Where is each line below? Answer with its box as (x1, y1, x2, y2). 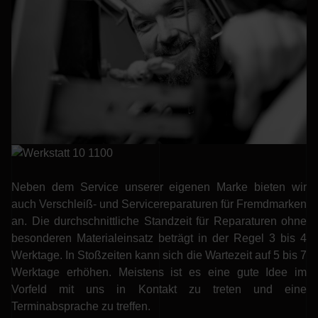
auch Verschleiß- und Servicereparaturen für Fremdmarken (11, 198, 307, 211)
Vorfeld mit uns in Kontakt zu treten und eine (11, 283, 307, 296)
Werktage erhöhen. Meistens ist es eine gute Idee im (11, 266, 307, 279)
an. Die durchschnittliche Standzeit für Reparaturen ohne (11, 215, 307, 228)
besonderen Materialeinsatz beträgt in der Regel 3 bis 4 (11, 232, 307, 245)
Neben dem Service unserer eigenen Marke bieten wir (11, 181, 307, 194)
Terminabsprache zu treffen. (11, 300, 150, 313)
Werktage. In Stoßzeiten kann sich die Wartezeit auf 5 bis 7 (11, 249, 307, 262)
